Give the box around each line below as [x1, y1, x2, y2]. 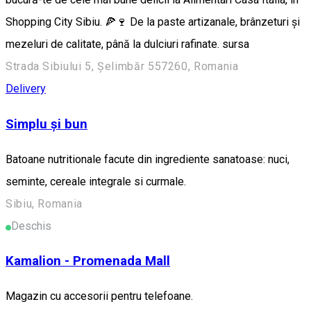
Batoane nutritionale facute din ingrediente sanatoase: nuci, [6, 152, 289, 166]
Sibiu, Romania [6, 196, 83, 210]
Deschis [11, 219, 51, 233]
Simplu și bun [6, 116, 87, 132]
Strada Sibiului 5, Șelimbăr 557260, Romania [6, 60, 239, 74]
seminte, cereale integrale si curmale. [6, 174, 186, 188]
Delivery [6, 82, 46, 96]
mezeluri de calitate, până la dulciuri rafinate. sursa [6, 37, 249, 51]
